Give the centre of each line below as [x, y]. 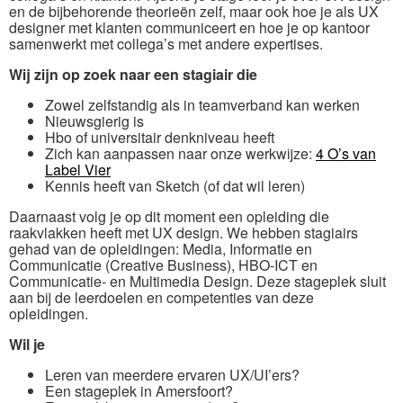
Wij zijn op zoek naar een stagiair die [133, 74]
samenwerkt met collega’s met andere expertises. [166, 43]
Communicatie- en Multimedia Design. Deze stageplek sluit [197, 281]
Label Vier [78, 169]
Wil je [27, 344]
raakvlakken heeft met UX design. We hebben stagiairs [184, 232]
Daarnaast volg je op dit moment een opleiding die [169, 216]
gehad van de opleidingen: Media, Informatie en [161, 248]
